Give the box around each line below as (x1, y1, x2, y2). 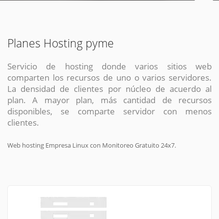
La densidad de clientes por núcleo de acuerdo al (7, 83, 212, 95)
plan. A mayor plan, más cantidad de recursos (7, 94, 212, 106)
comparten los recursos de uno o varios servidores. (7, 71, 212, 84)
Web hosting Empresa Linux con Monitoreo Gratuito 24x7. (7, 141, 176, 150)
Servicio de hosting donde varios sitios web (7, 60, 212, 72)
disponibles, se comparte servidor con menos (7, 105, 212, 117)
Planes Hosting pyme (7, 36, 114, 51)
